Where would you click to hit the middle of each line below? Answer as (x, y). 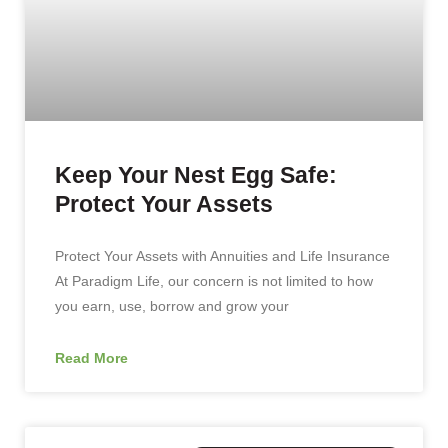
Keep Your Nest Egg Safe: (196, 174)
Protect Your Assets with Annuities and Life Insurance (222, 255)
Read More (91, 357)
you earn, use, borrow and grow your (172, 305)
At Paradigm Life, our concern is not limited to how (214, 280)
